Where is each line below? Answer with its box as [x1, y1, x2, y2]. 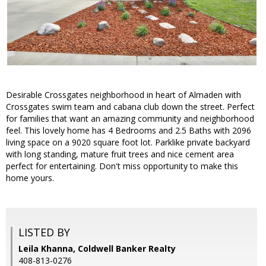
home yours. [6, 172, 54, 184]
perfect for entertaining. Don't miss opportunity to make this [6, 160, 238, 172]
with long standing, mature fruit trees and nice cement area [6, 148, 234, 160]
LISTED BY [18, 225, 70, 240]
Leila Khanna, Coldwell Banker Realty [18, 243, 176, 255]
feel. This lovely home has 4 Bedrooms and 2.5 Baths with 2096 [6, 125, 251, 137]
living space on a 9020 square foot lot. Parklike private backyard [6, 137, 250, 148]
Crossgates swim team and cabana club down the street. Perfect [6, 101, 255, 113]
